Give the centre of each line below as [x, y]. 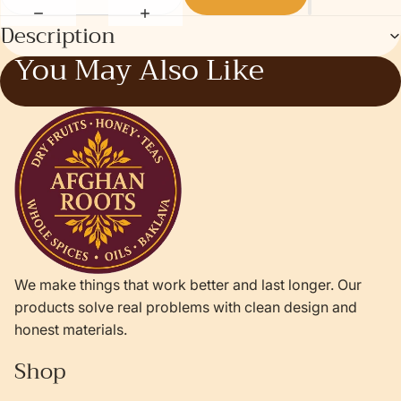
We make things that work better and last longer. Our [188, 284]
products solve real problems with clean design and [186, 307]
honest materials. [71, 329]
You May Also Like [139, 71]
